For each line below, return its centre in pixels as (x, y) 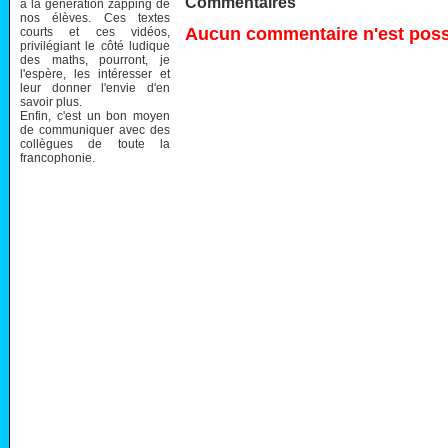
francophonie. (57, 157)
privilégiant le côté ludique (95, 45)
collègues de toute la (95, 143)
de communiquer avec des (95, 129)
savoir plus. (51, 101)
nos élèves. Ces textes (95, 17)
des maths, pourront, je (95, 59)
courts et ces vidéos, (95, 31)
